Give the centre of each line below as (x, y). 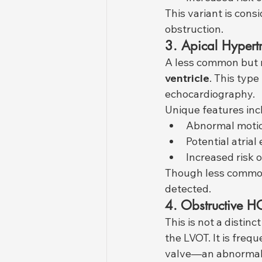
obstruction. (194, 29)
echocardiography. (210, 94)
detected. (188, 189)
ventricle (187, 78)
